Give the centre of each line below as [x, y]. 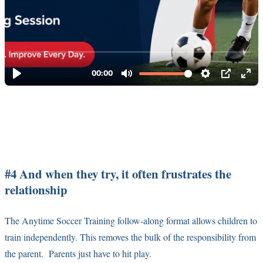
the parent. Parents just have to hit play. [78, 253]
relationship [36, 189]
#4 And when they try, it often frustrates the [118, 173]
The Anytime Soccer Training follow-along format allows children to [131, 220]
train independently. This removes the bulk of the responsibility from [130, 237]
